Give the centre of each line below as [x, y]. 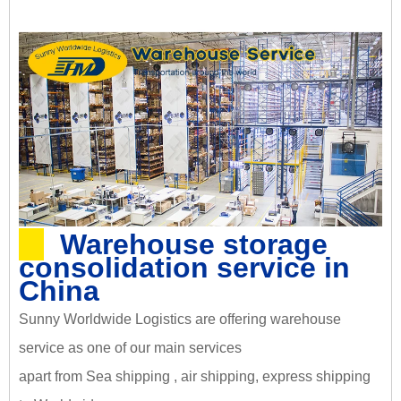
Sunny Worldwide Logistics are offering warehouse [180, 319]
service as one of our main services [132, 347]
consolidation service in [184, 267]
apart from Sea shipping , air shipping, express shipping [195, 376]
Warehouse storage [194, 244]
